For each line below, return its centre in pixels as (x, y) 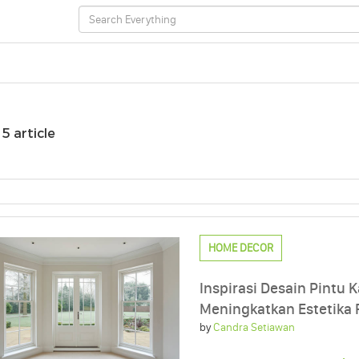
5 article (29, 133)
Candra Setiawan (254, 327)
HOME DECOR (241, 248)
